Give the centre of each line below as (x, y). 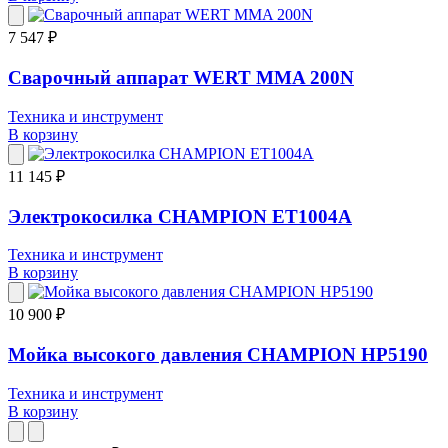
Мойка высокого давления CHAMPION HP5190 (218, 354)
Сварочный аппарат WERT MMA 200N (181, 78)
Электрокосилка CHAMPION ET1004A (180, 216)
